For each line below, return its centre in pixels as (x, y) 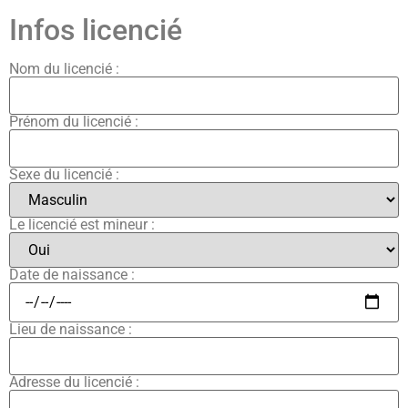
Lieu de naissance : (71, 329)
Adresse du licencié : (74, 382)
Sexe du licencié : (64, 174)
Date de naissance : (72, 274)
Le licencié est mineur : (82, 224)
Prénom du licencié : (74, 121)
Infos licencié (96, 30)
